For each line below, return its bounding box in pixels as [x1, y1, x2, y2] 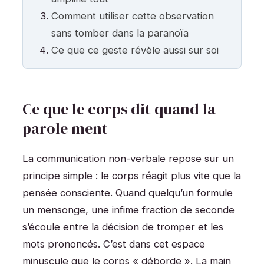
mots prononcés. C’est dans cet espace [22, 238, 205, 250]
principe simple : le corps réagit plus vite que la [22, 170, 241, 182]
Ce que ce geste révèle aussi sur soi [51, 44, 219, 56]
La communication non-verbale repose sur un [22, 153, 234, 165]
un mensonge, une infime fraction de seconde [22, 204, 235, 216]
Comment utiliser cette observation [51, 9, 214, 22]
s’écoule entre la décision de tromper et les [22, 221, 223, 233]
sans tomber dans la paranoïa [51, 27, 189, 39]
